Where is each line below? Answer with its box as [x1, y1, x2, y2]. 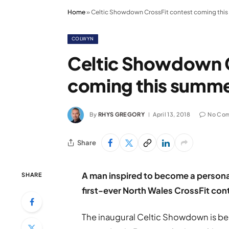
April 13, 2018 [153, 110, 190, 118]
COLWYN [72, 36, 94, 41]
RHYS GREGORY [98, 110, 145, 118]
